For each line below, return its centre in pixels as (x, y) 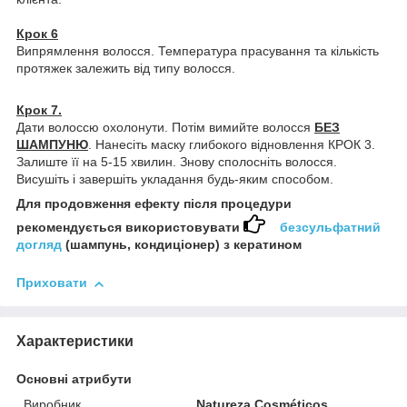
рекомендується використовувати (130, 228)
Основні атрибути (74, 379)
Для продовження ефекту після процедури (154, 204)
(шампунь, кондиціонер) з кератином (182, 245)
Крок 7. (39, 110)
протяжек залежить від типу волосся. (126, 69)
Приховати (52, 283)
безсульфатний (330, 228)
